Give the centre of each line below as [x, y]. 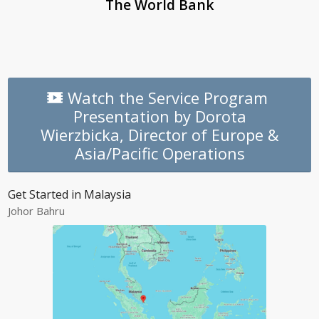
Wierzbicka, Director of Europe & [159, 135]
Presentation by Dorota [159, 116]
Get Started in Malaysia [70, 195]
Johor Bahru [37, 210]
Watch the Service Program [167, 98]
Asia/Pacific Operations [159, 153]
